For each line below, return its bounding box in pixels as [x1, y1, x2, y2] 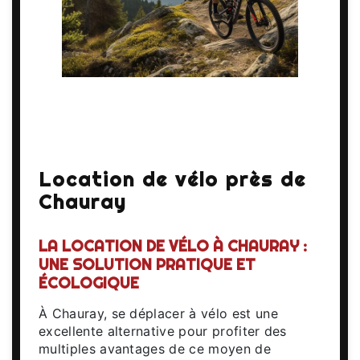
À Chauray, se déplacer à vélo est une [39, 305, 278, 321]
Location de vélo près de [39, 166, 306, 191]
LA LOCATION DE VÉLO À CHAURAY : [39, 235, 307, 256]
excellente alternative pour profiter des [39, 322, 287, 339]
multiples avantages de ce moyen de [39, 340, 271, 357]
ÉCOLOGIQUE [39, 272, 139, 292]
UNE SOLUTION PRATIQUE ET [39, 254, 256, 274]
